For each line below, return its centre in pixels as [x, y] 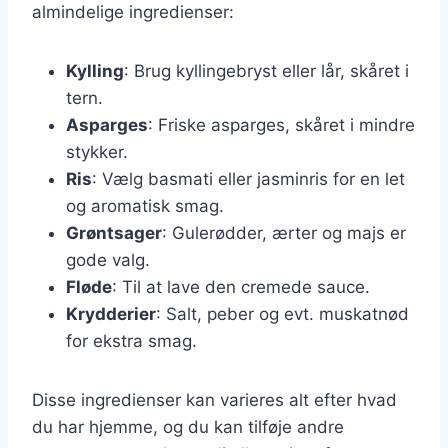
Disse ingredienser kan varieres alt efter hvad [214, 399]
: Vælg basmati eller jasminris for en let [248, 178]
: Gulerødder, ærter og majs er [284, 232]
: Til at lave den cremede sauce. [241, 286]
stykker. [97, 151]
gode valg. [108, 259]
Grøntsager [114, 232]
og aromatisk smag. [145, 205]
